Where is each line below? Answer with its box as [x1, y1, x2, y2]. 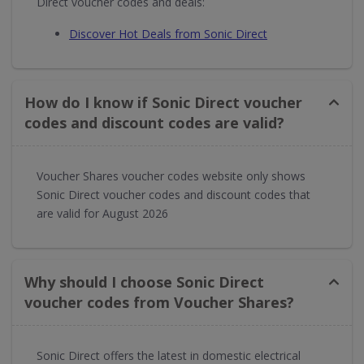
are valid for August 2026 [37, 206, 168, 221]
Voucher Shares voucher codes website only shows [37, 168, 305, 184]
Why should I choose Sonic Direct [24, 272, 264, 292]
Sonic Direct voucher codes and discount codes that [37, 187, 310, 202]
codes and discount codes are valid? [24, 113, 284, 132]
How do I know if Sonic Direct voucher [24, 93, 302, 112]
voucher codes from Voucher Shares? [24, 292, 294, 312]
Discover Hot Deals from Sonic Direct [69, 26, 267, 41]
